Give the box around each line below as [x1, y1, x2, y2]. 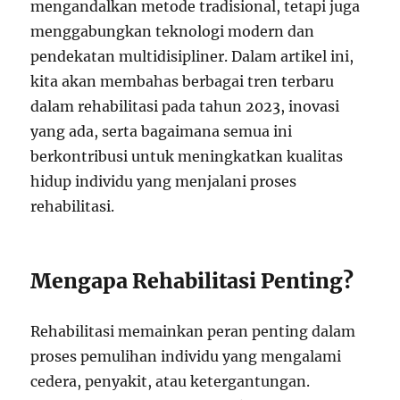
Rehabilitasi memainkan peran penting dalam [30, 322, 356, 340]
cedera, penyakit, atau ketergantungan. [30, 372, 311, 390]
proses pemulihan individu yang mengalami [30, 347, 342, 365]
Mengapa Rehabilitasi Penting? [30, 268, 354, 294]
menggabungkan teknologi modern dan [30, 22, 315, 40]
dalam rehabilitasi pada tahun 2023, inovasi [30, 97, 340, 115]
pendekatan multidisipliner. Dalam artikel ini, [30, 47, 354, 65]
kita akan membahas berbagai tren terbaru [30, 72, 335, 90]
